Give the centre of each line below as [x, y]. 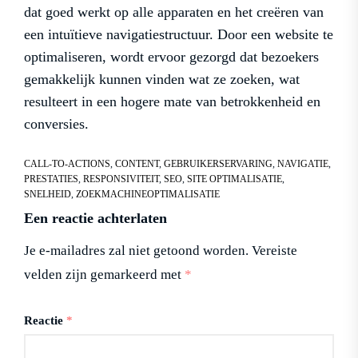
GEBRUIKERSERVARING [218, 163]
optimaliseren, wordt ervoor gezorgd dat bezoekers [171, 56]
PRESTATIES [51, 179]
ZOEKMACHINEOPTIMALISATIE [148, 194]
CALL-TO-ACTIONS [67, 163]
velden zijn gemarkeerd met [104, 274]
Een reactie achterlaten [95, 218]
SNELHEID [48, 194]
